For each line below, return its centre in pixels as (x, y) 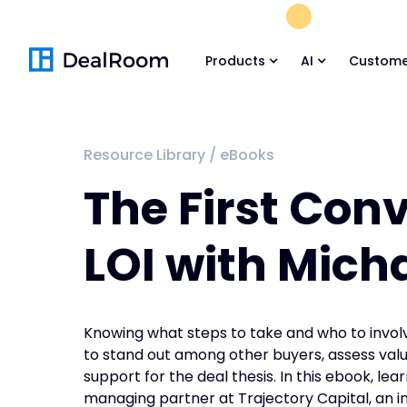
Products (236, 61)
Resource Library (144, 155)
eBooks (247, 155)
